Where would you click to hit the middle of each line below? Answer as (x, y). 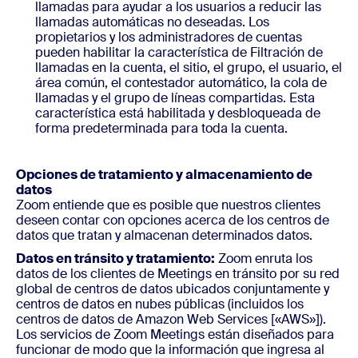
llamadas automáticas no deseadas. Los (152, 22)
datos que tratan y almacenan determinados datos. (164, 235)
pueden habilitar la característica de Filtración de (179, 52)
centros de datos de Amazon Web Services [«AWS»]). (171, 319)
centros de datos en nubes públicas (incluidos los (160, 304)
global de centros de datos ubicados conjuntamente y (173, 289)
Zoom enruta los (264, 259)
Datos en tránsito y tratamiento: (115, 259)
